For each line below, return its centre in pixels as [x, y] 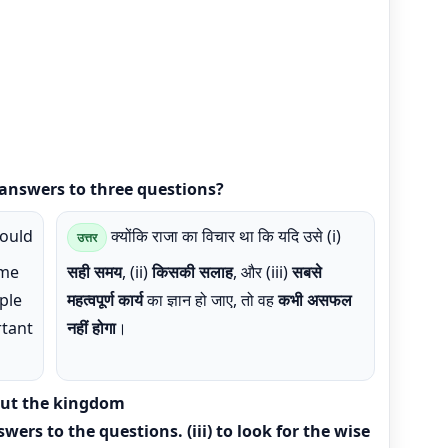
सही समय [94, 272]
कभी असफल [315, 300]
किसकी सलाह [192, 272]
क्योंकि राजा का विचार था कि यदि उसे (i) [224, 236]
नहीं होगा [91, 328]
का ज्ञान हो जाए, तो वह [210, 300]
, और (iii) [262, 272]
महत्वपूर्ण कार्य [105, 300]
